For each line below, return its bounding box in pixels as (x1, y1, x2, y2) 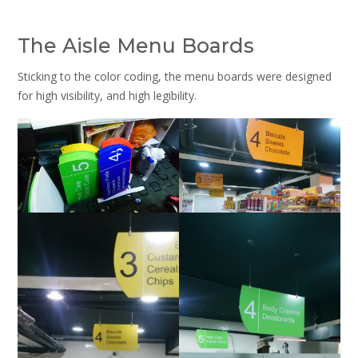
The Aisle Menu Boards (18, 33, 254, 58)
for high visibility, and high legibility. (18, 88, 197, 104)
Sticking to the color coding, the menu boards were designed (18, 69, 332, 85)
